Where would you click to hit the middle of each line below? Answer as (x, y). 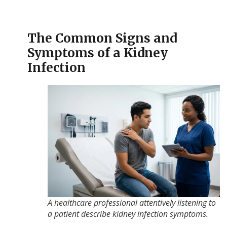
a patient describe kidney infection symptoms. (128, 214)
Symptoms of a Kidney (97, 53)
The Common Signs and (102, 39)
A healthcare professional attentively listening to (131, 203)
